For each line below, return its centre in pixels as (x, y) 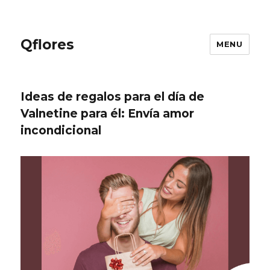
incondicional (61, 130)
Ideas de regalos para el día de (113, 97)
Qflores (48, 44)
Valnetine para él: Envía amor (108, 114)
